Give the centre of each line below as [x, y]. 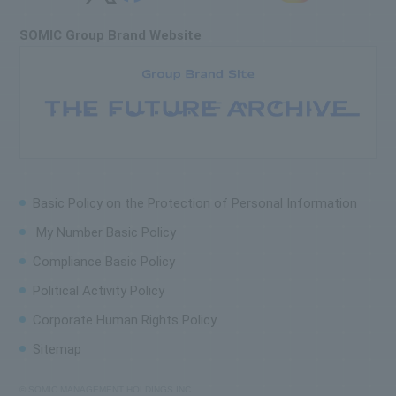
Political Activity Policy [99, 291]
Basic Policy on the [91, 204]
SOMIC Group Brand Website [111, 35]
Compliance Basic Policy [104, 262]
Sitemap [57, 350]
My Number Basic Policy [105, 233]
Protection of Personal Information [253, 204]
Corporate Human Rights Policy [125, 320]
